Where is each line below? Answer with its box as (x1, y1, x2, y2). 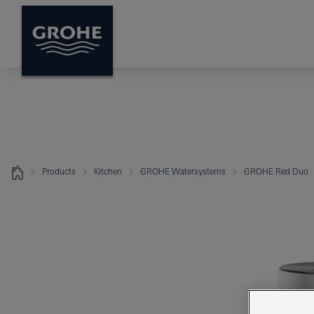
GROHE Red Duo (244, 167, 308, 177)
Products (42, 167, 76, 177)
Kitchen (94, 167, 122, 177)
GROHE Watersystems (140, 167, 226, 177)
